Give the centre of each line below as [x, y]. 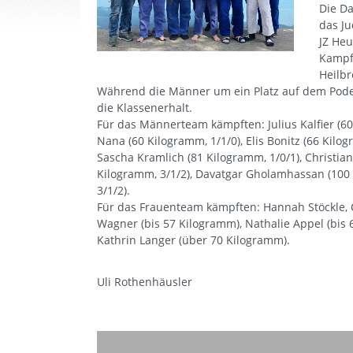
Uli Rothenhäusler [145, 282]
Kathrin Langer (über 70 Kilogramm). [193, 240]
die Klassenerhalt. [146, 108]
